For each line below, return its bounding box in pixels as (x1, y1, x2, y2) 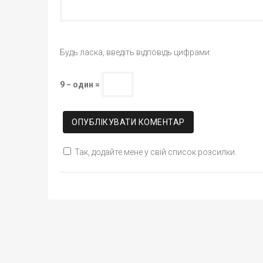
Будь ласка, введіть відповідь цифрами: (60, 48, 211, 57)
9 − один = (60, 80, 102, 89)
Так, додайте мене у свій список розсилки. (75, 147, 237, 157)
